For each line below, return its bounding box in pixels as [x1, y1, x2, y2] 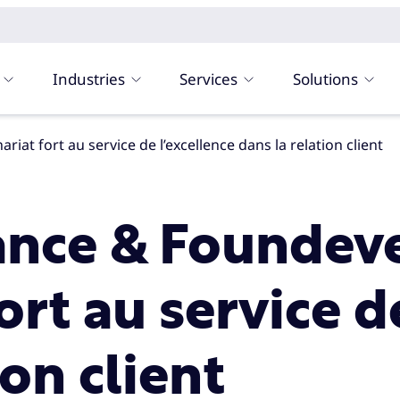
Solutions [293, 68, 359, 89]
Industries [52, 68, 125, 89]
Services [179, 68, 238, 89]
